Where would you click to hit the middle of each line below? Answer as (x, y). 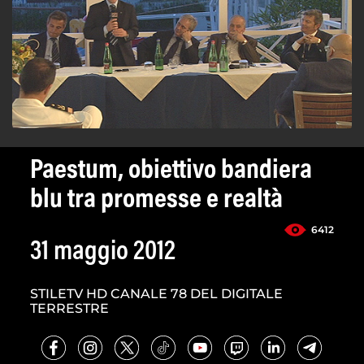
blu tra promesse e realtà (156, 201)
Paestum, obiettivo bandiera (171, 172)
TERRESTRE (69, 309)
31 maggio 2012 (103, 253)
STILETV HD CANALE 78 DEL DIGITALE (156, 294)
